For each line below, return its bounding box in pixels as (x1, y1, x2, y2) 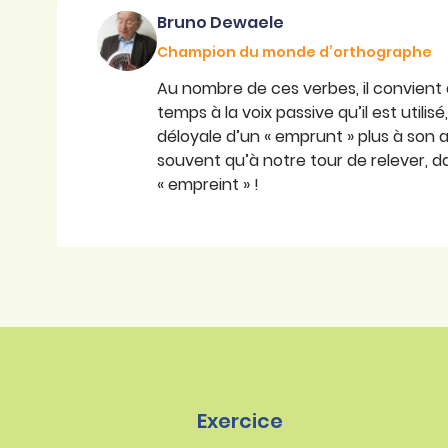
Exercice (197, 407, 283, 436)
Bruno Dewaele (157, 11, 284, 35)
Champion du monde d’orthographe (157, 42, 432, 63)
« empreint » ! (157, 173, 259, 197)
